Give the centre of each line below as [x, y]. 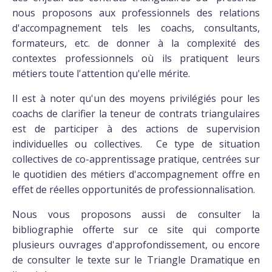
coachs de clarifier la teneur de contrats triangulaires [136, 113]
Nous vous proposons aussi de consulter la [136, 214]
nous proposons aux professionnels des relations [136, 12]
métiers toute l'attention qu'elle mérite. [101, 73]
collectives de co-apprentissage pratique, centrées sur [136, 159]
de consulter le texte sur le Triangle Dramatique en [136, 260]
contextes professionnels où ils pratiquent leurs [136, 58]
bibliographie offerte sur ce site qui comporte [136, 229]
